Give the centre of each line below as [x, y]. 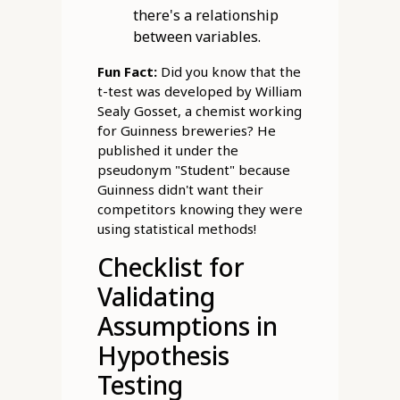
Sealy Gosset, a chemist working [199, 111]
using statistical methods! [176, 229]
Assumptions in [187, 326]
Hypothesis [163, 356]
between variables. [196, 37]
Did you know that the [229, 72]
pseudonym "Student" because [193, 170]
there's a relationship [205, 16]
